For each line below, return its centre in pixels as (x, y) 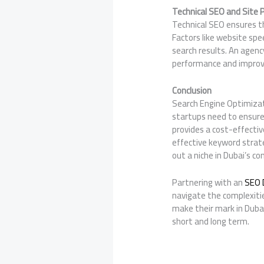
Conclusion (192, 90)
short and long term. (211, 221)
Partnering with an (209, 182)
